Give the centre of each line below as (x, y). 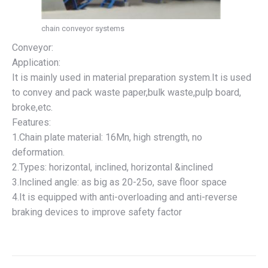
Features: (31, 122)
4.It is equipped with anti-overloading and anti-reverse (125, 197)
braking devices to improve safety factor (97, 212)
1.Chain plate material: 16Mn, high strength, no (107, 137)
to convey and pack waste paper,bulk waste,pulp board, (127, 92)
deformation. (38, 152)
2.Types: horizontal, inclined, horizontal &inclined (112, 167)
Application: (36, 63)
